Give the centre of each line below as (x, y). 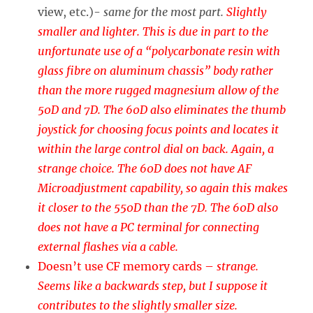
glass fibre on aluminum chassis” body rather (156, 71)
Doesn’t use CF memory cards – (128, 267)
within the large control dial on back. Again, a (156, 149)
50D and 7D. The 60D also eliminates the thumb (162, 110)
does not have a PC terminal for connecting (149, 227)
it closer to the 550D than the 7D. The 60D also (158, 208)
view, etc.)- (71, 12)
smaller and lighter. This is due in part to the (153, 32)
